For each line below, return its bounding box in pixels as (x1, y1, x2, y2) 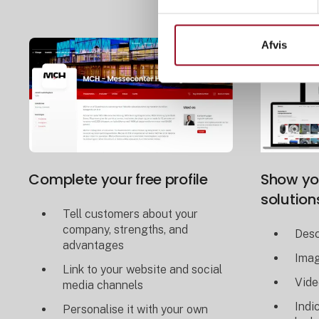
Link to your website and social (63, 263, 223, 277)
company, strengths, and (63, 223, 189, 237)
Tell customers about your (63, 207, 199, 221)
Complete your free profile (28, 169, 208, 190)
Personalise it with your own (63, 303, 209, 317)
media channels (63, 278, 144, 293)
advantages (63, 239, 125, 253)
